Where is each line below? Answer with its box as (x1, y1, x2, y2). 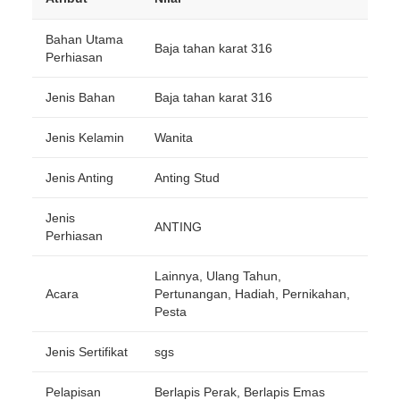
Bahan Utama (46, 32, 123, 46)
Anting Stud (154, 171, 220, 185)
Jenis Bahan (46, 90, 115, 104)
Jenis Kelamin (46, 130, 124, 145)
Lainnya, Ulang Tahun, (154, 269, 281, 283)
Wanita (154, 130, 193, 145)
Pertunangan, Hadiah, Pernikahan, (154, 287, 350, 301)
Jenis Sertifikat (46, 345, 128, 359)
